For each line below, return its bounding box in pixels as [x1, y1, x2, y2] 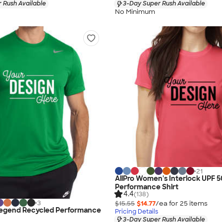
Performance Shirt [115, 182, 178, 192]
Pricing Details [115, 207, 158, 216]
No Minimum [115, 7, 155, 16]
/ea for [156, 199, 180, 208]
